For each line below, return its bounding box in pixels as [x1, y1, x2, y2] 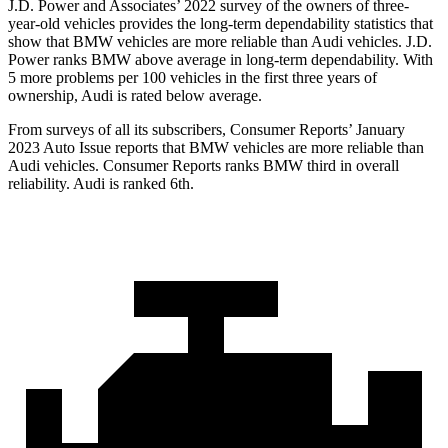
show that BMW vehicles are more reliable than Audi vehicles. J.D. [8, 33, 432, 51]
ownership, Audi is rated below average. [8, 87, 262, 105]
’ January [348, 121, 405, 139]
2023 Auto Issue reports [8, 139, 162, 157]
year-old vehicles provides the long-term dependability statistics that [8, 15, 433, 33]
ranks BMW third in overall [221, 157, 399, 175]
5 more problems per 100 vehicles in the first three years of [8, 69, 377, 87]
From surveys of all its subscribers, [8, 121, 230, 139]
